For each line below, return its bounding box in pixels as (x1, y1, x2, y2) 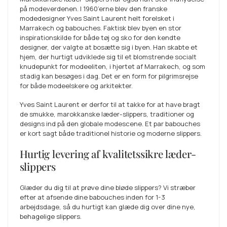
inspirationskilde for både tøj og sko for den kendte (19, 33, 180, 42)
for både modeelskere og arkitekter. (19, 81, 133, 90)
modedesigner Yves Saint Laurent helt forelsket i (19, 14, 174, 23)
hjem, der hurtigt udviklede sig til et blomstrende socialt (19, 52, 197, 61)
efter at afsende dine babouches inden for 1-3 (19, 193, 165, 202)
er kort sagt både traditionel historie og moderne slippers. (19, 129, 202, 138)
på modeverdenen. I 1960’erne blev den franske (19, 4, 167, 13)
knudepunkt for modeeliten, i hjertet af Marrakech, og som (19, 62, 205, 71)
